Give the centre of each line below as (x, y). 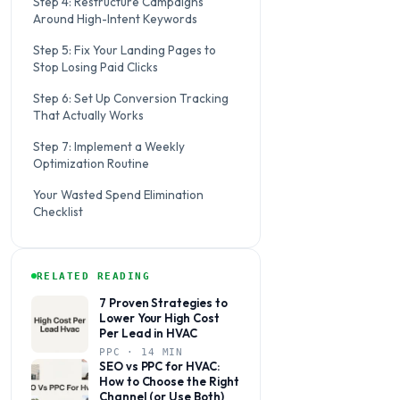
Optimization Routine (91, 163)
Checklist (58, 211)
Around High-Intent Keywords (115, 18)
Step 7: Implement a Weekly (109, 146)
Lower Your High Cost (159, 317)
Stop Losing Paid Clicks (96, 67)
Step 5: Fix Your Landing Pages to (125, 50)
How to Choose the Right (169, 381)
